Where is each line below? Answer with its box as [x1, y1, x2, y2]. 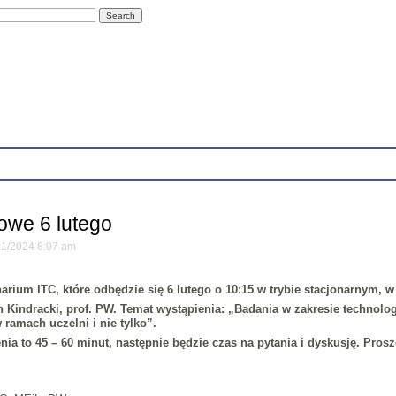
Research [77, 154, 126, 167]
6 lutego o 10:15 [166, 282, 254, 296]
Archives [221, 154, 266, 167]
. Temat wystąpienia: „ [112, 301, 234, 316]
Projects [152, 154, 194, 167]
